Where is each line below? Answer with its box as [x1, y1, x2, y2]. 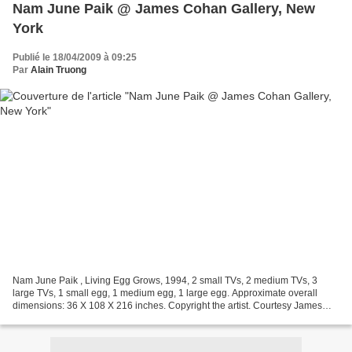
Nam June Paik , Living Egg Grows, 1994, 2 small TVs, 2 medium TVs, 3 [13, 274, 317, 286]
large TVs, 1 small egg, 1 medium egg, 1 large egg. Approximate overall [13, 287, 317, 299]
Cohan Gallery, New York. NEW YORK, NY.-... [13, 312, 204, 324]
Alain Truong [31, 64, 86, 76]
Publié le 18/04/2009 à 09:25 [13, 52, 137, 64]
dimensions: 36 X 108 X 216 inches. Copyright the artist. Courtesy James [13, 299, 322, 311]
